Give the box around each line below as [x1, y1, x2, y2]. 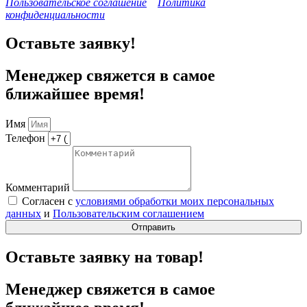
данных [5, 208, 41, 220]
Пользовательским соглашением [53, 208, 204, 220]
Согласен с [22, 195, 75, 208]
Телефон [5, 132, 48, 145]
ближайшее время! [5, 85, 145, 103]
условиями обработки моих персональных [75, 195, 274, 208]
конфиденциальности [5, 8, 105, 21]
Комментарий [5, 182, 73, 194]
